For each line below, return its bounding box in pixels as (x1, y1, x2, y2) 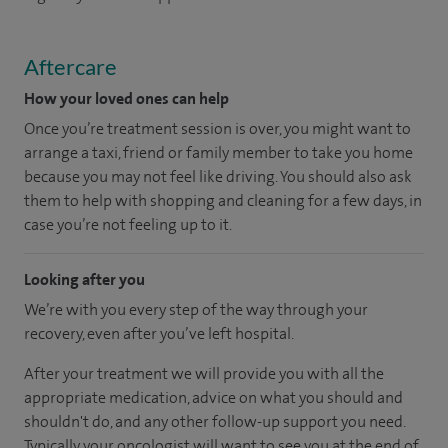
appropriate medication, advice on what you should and (24, 386, 403, 408)
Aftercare (24, 52, 117, 80)
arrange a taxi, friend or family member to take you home (24, 141, 413, 163)
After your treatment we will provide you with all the (24, 362, 384, 384)
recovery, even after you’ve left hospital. (24, 322, 294, 344)
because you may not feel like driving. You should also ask (24, 165, 412, 187)
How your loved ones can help (24, 87, 229, 109)
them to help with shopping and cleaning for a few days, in (24, 189, 422, 211)
